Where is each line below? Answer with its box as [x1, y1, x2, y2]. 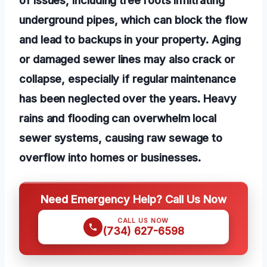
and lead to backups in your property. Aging [19, 32, 241, 46]
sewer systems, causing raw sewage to [19, 131, 223, 144]
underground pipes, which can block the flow [19, 13, 247, 26]
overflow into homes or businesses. [19, 150, 201, 164]
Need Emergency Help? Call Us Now [41, 192, 226, 206]
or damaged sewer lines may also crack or [19, 52, 235, 66]
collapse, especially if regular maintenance [19, 72, 236, 85]
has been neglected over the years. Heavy [19, 91, 237, 105]
